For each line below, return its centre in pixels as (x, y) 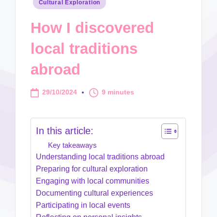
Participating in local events (83, 205)
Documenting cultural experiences (95, 193)
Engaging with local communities (93, 181)
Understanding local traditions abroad (101, 157)
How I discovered (93, 28)
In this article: (65, 131)
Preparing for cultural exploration (92, 169)
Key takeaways (73, 145)
